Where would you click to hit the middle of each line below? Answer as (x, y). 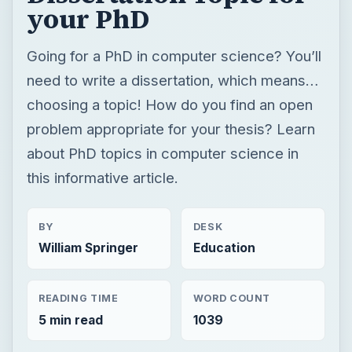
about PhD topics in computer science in (162, 153)
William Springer (88, 247)
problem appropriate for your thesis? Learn (170, 128)
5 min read (70, 320)
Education (224, 247)
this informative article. (102, 177)
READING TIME (78, 299)
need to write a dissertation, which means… (172, 80)
